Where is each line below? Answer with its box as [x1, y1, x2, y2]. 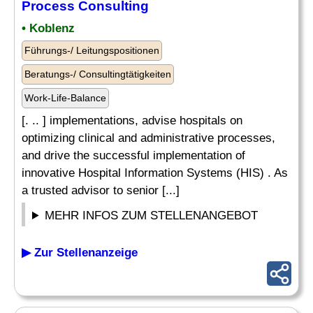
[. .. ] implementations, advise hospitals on [22, 114, 242, 127]
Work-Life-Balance [24, 92, 106, 103]
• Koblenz [22, 22, 75, 35]
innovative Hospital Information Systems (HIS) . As [22, 166, 288, 180]
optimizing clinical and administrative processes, [22, 131, 275, 145]
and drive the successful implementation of [22, 149, 245, 162]
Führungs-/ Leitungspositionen [24, 45, 159, 56]
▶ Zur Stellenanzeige [22, 246, 138, 259]
